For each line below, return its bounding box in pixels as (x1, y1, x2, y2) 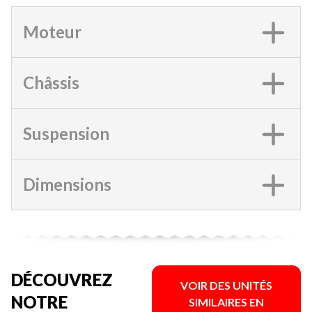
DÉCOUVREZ (11, 269, 113, 290)
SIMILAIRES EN (188, 295, 264, 309)
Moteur (23, 22, 81, 42)
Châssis (23, 72, 79, 93)
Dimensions (23, 174, 111, 194)
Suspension (23, 123, 109, 143)
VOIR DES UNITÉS (180, 278, 272, 292)
